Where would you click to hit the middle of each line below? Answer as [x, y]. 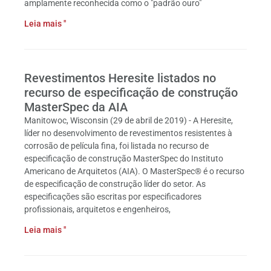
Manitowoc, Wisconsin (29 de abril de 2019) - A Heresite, [129, 120]
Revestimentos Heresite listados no [120, 78]
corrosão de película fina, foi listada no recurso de [116, 146]
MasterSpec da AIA [76, 107]
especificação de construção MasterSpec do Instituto [124, 158]
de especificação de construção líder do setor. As [115, 184]
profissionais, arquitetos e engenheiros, [97, 209]
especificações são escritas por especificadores [113, 197]
